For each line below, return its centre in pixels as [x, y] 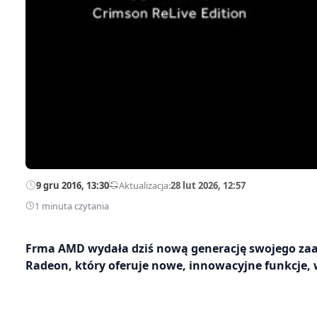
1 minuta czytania [72, 206]
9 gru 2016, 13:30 [73, 185]
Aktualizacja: [145, 185]
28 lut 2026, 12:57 [208, 185]
